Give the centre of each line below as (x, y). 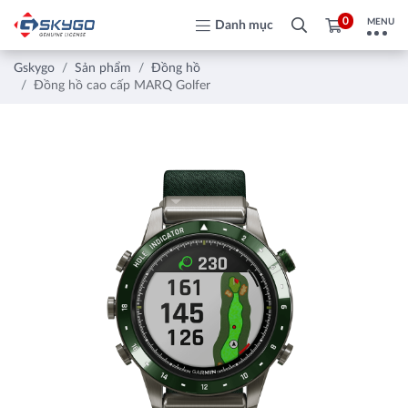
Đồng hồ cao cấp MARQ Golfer (122, 86)
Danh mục (245, 25)
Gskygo (34, 68)
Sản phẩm (103, 68)
